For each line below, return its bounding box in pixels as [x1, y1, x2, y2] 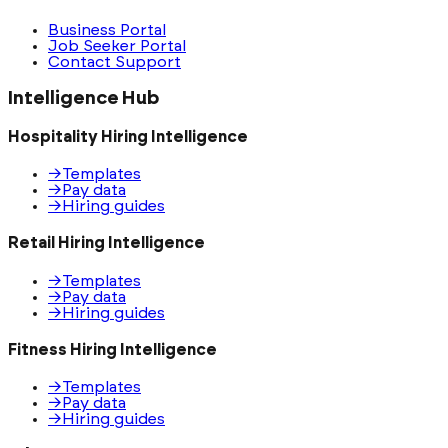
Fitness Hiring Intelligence [8, 341, 217, 358]
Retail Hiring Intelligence [8, 235, 205, 252]
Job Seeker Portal [48, 37, 186, 54]
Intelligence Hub [8, 88, 159, 108]
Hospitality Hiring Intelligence [8, 128, 248, 145]
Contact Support [48, 53, 181, 70]
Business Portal [48, 21, 166, 38]
